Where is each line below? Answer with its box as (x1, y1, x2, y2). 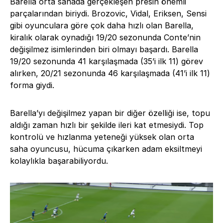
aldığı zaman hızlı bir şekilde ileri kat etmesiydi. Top (10, 119, 204, 130)
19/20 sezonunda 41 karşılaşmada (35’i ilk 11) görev (10, 56, 203, 66)
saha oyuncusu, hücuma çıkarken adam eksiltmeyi (10, 143, 202, 154)
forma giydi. (10, 80, 54, 90)
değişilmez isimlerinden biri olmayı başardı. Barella (10, 44, 198, 54)
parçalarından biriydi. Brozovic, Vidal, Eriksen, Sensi (10, 8, 207, 18)
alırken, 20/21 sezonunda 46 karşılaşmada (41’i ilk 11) (10, 68, 210, 78)
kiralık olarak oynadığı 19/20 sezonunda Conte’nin (10, 32, 201, 42)
